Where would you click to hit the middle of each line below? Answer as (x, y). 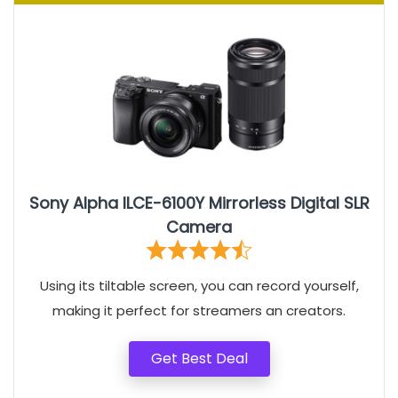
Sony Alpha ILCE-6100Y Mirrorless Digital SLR (199, 203)
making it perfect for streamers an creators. (199, 310)
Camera (199, 227)
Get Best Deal (199, 358)
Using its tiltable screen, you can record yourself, (199, 286)
